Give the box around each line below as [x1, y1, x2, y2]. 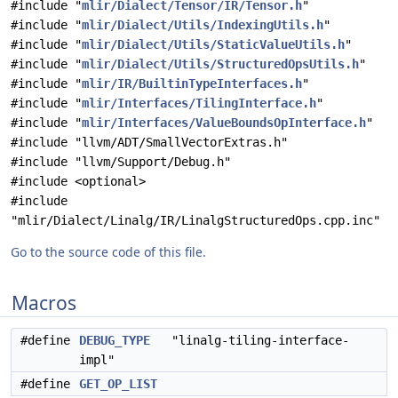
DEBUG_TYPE [79, 333, 150, 347]
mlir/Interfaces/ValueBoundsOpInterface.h [82, 115, 366, 130]
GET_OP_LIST [79, 377, 157, 391]
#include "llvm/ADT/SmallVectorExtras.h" [11, 135, 288, 149]
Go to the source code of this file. [11, 243, 206, 260]
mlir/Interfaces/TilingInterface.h [82, 96, 316, 110]
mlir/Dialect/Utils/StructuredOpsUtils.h [82, 57, 359, 71]
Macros [12, 291, 76, 315]
